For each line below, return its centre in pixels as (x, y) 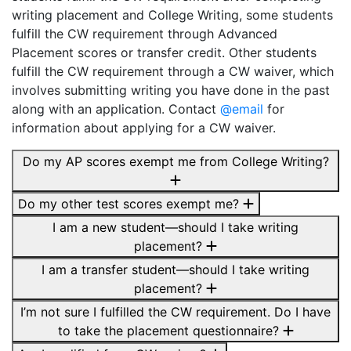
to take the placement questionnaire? (170, 331)
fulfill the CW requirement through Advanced (145, 34)
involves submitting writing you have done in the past (171, 90)
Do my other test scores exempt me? (130, 204)
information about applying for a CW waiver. (144, 128)
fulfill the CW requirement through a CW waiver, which (173, 71)
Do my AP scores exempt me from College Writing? (175, 161)
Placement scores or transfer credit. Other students (164, 52)
